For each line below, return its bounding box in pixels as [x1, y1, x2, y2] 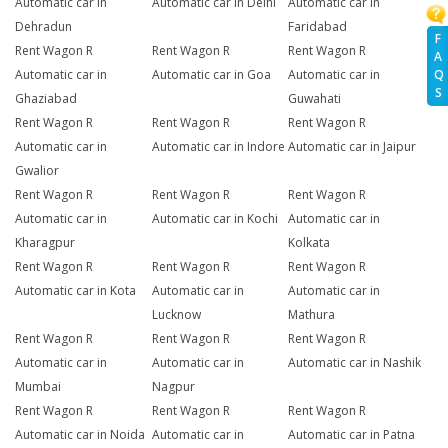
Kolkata [288, 234, 331, 252]
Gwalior [15, 162, 59, 180]
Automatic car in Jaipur [288, 138, 417, 156]
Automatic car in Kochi [151, 210, 278, 228]
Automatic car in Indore [151, 138, 285, 156]
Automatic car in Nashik [288, 354, 422, 372]
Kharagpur [15, 234, 75, 252]
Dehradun [15, 18, 72, 36]
